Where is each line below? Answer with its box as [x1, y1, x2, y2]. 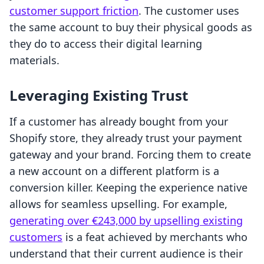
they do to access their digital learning [9, 37, 202, 51]
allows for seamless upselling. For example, [9, 197, 227, 212]
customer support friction [9, 4, 138, 18]
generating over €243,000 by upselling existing [9, 213, 243, 228]
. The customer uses [138, 4, 239, 18]
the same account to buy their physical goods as [9, 20, 252, 35]
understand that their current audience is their [9, 246, 243, 261]
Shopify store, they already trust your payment [9, 131, 242, 146]
